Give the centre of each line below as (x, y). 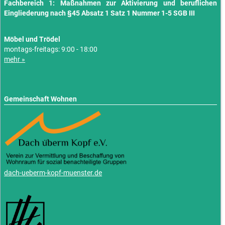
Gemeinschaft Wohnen (41, 99)
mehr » (15, 60)
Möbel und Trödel (32, 40)
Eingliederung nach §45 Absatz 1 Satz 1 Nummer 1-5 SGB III (100, 14)
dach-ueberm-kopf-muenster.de (53, 173)
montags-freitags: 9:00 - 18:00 (51, 50)
